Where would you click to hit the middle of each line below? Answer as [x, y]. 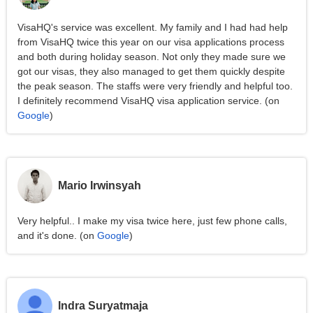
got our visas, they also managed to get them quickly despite [151, 71]
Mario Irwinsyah [100, 185]
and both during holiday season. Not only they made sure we [152, 57]
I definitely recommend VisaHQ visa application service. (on [148, 101]
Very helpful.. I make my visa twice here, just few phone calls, [152, 221]
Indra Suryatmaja [103, 306]
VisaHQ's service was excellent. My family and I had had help [153, 27]
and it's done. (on [57, 235]
